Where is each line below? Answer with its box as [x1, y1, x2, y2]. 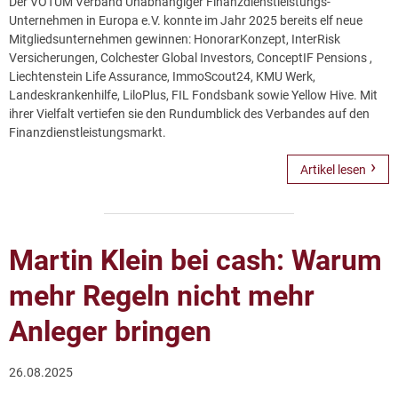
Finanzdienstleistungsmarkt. [9, 124, 166, 139]
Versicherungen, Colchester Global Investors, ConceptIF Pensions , [9, 50, 372, 65]
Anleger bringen [9, 314, 211, 348]
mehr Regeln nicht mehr [9, 278, 314, 313]
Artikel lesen [299, 163, 366, 178]
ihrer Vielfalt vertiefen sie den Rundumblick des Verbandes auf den [9, 106, 370, 121]
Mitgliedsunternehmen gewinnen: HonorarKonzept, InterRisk [9, 31, 340, 46]
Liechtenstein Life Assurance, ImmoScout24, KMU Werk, [9, 68, 315, 84]
